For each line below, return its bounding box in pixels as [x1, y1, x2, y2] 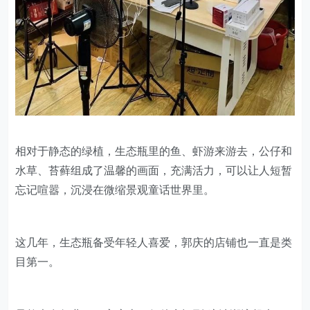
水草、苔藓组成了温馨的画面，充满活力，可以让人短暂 [15, 165, 293, 177]
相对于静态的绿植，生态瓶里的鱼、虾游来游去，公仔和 [15, 145, 293, 158]
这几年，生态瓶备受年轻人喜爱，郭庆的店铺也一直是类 [15, 237, 293, 249]
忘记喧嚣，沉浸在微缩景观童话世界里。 [15, 184, 215, 197]
